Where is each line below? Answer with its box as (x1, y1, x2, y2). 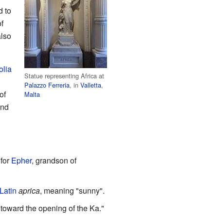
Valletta (80, 80, 102, 90)
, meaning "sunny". (39, 185, 105, 197)
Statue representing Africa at (24, 71, 105, 81)
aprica (18, 185, 40, 197)
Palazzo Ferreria (24, 80, 70, 90)
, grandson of (31, 155, 76, 166)
